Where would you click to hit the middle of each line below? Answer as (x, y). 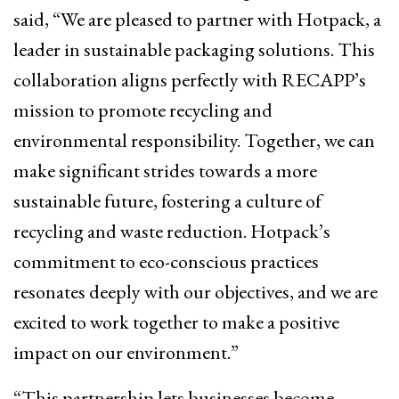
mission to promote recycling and (143, 110)
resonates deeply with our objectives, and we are (195, 292)
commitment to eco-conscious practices (166, 262)
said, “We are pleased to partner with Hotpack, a (197, 20)
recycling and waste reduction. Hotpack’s (172, 232)
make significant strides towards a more (165, 171)
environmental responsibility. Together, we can (194, 141)
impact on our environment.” (126, 353)
